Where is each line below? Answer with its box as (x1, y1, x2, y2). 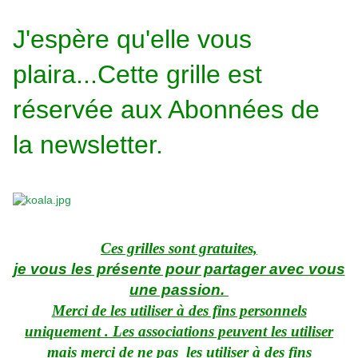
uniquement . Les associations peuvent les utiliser (25, 323, 333, 340)
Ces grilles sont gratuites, (101, 240, 257, 257)
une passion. (129, 281, 229, 299)
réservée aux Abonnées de (13, 95, 320, 125)
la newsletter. (13, 130, 163, 160)
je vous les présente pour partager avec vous (13, 261, 345, 278)
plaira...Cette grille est (13, 60, 262, 89)
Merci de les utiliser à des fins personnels (51, 302, 307, 320)
